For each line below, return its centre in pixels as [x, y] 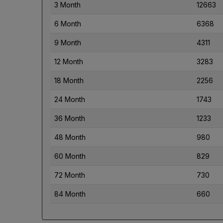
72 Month [70, 175]
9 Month [68, 42]
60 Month [70, 156]
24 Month [70, 99]
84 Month [70, 194]
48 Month [70, 137]
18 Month [69, 80]
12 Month [69, 61]
